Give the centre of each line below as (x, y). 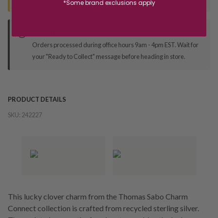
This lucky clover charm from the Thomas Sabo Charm (98, 196)
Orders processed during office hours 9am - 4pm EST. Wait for (115, 45)
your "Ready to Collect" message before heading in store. (109, 56)
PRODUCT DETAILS (37, 99)
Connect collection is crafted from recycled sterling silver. (103, 208)
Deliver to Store (53, 33)
